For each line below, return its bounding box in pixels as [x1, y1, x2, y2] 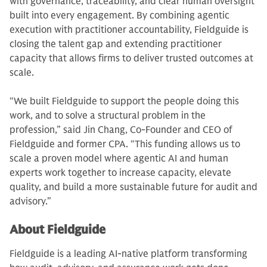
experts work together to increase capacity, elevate [10, 167, 231, 179]
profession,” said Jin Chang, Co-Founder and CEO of [10, 124, 232, 136]
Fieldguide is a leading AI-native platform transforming [10, 248, 247, 260]
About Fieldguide [10, 222, 105, 237]
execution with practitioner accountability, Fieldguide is [10, 24, 249, 36]
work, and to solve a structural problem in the [10, 110, 206, 122]
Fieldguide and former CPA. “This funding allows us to [10, 138, 240, 150]
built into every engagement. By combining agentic [10, 10, 229, 21]
